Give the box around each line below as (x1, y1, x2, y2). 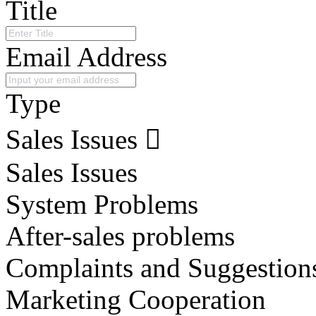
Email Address (6, 41, 167, 72)
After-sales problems (6, 220, 235, 251)
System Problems (6, 188, 198, 219)
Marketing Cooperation (6, 284, 266, 315)
